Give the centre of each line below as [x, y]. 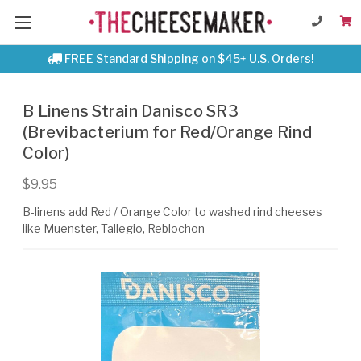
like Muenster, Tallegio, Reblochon [114, 228]
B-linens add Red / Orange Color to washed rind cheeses [172, 211]
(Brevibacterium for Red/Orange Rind [167, 132]
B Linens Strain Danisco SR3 [131, 111]
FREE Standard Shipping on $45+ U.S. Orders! [188, 58]
